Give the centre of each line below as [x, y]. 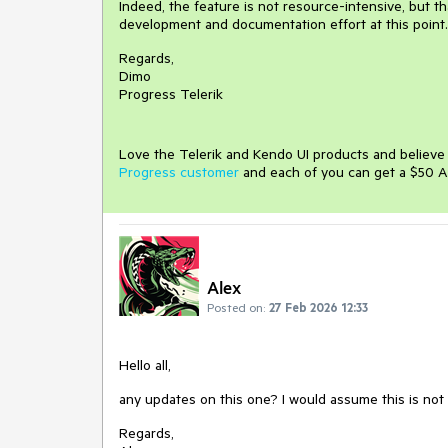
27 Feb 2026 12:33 [318, 307]
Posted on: [236, 307]
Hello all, [145, 365]
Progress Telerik [171, 94]
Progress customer [179, 172]
